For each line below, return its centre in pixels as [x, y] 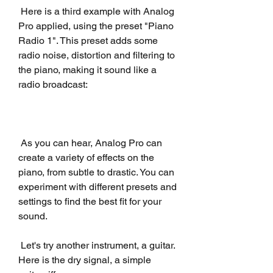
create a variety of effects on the [86, 157]
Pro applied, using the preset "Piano [96, 26]
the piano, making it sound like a [87, 69]
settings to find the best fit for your [90, 201]
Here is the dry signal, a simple [85, 260]
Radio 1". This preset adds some [88, 40]
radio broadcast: [53, 84]
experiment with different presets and [97, 186]
